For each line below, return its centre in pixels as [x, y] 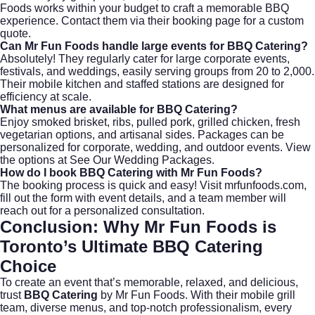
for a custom [272, 20]
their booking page [194, 20]
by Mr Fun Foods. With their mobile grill [197, 295]
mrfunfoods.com [264, 185]
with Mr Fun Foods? [208, 172]
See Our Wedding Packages [141, 160]
